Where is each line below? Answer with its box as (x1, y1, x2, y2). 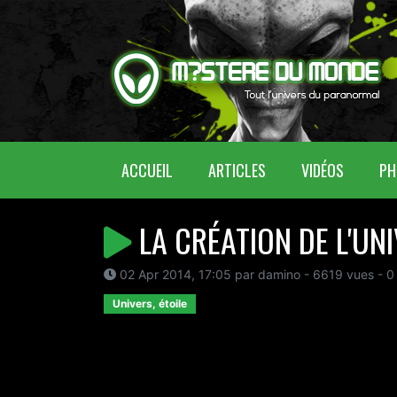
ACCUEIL (121, 158, 173, 182)
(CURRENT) (172, 157, 237, 181)
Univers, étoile (113, 297, 187, 310)
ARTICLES (208, 158, 266, 182)
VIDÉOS (301, 158, 344, 182)
